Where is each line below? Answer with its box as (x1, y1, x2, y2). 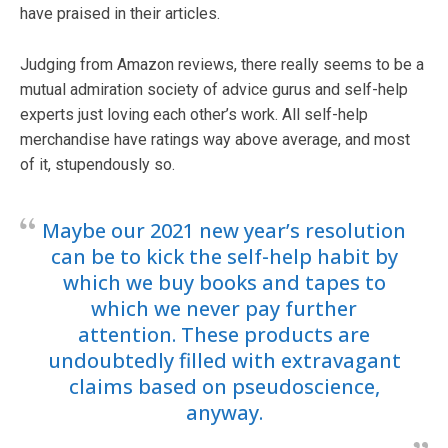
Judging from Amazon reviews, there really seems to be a (20, 54, 424, 74)
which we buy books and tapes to (62, 268, 386, 296)
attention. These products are (78, 320, 370, 348)
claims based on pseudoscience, (68, 372, 380, 400)
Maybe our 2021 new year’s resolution (42, 216, 406, 244)
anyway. (185, 398, 263, 426)
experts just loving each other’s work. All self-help (20, 104, 368, 124)
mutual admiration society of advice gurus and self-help (20, 79, 408, 99)
